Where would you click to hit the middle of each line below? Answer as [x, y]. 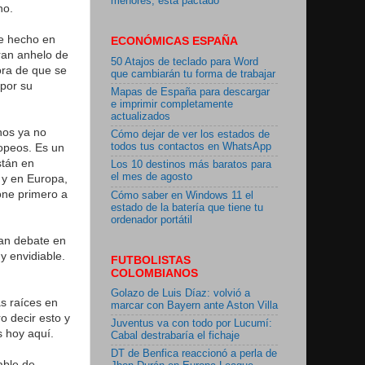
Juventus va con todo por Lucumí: [191, 324]
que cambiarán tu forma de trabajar [193, 74]
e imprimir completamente [172, 104]
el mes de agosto [152, 177]
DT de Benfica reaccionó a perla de [194, 354]
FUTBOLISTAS [151, 259]
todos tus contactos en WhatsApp [191, 147]
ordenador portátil [152, 220]
